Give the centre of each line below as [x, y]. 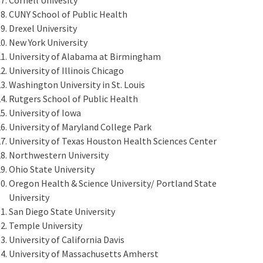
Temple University [45, 225]
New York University [48, 42]
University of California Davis [67, 239]
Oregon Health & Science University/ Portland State [113, 183]
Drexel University [43, 28]
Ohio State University [52, 169]
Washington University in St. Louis [77, 84]
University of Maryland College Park [80, 127]
